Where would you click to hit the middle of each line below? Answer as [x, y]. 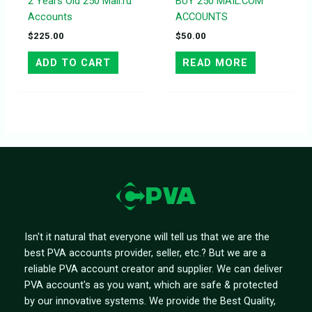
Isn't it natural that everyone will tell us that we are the [147, 236]
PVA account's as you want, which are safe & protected [151, 284]
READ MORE [216, 63]
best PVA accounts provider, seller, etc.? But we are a [145, 252]
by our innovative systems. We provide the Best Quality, [150, 301]
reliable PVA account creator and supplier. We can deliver [154, 268]
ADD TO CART [73, 63]
